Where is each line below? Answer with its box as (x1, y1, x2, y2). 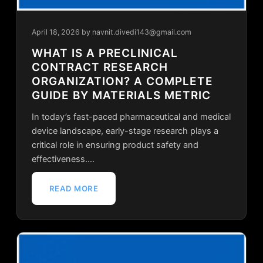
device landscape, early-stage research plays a (31, 125, 218, 136)
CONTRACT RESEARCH (31, 60, 168, 74)
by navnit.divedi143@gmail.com (81, 27, 191, 36)
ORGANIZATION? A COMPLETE (31, 74, 213, 88)
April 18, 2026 (31, 27, 80, 36)
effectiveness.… (31, 153, 95, 164)
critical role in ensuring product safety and (31, 139, 198, 150)
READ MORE (49, 183, 99, 193)
